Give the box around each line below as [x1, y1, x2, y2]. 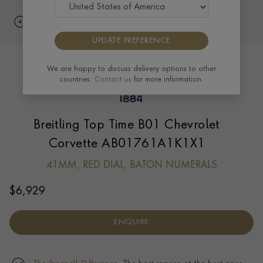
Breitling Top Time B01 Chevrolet [33, 119, 220, 131]
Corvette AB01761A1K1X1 [102, 137, 205, 150]
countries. [59, 76, 95, 84]
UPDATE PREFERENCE [92, 37, 171, 45]
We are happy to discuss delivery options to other [47, 66, 216, 73]
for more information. [131, 76, 204, 84]
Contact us [95, 76, 131, 84]
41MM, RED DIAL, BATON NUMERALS [46, 160, 217, 170]
